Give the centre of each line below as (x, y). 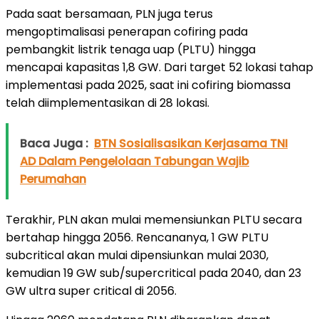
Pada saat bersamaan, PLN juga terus (109, 14)
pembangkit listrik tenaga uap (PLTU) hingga (131, 49)
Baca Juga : (54, 143)
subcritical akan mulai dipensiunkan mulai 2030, (137, 255)
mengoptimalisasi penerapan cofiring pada (127, 31)
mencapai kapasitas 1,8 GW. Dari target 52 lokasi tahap (159, 67)
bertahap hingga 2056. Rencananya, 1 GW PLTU (137, 237)
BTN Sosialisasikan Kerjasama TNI (191, 143)
